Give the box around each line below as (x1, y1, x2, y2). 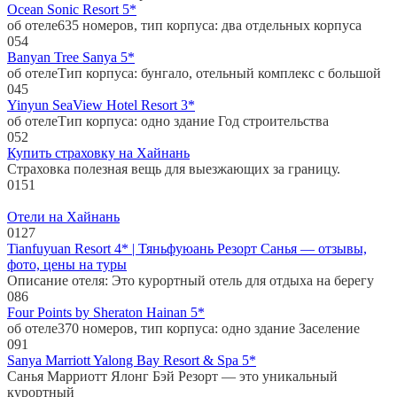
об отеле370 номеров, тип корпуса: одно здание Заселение (7, 320, 360, 336)
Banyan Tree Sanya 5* (7, 49, 135, 65)
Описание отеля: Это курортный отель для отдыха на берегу (7, 272, 374, 288)
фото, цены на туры (7, 256, 127, 272)
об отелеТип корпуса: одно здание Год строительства (7, 113, 329, 128)
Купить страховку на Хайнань (7, 144, 190, 160)
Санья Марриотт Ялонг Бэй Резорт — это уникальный (7, 368, 338, 384)
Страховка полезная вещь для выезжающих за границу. (7, 160, 340, 176)
